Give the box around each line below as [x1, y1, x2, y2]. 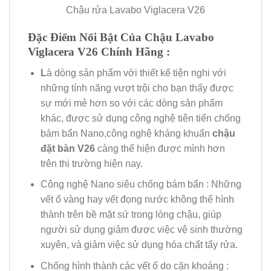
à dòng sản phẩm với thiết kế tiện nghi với [46, 67, 226, 78]
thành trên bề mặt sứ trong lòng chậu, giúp [40, 209, 221, 220]
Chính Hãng [101, 45, 166, 59]
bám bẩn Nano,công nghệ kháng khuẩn [40, 128, 212, 139]
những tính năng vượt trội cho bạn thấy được [40, 82, 233, 93]
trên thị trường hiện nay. [40, 158, 143, 169]
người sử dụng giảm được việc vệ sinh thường [40, 224, 243, 235]
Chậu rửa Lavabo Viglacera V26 [66, 5, 205, 16]
